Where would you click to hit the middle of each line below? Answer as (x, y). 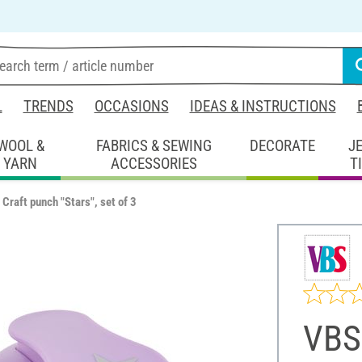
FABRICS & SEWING (154, 145)
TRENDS (48, 106)
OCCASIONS (131, 106)
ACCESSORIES (154, 163)
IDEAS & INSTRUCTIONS (263, 106)
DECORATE (283, 145)
